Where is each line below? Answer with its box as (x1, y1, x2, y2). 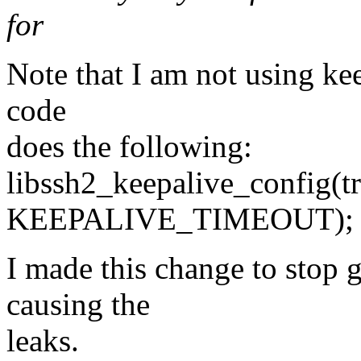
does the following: (6, 128, 252, 164)
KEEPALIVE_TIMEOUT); (6, 201, 354, 236)
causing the (6, 286, 150, 322)
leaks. (6, 322, 79, 358)
